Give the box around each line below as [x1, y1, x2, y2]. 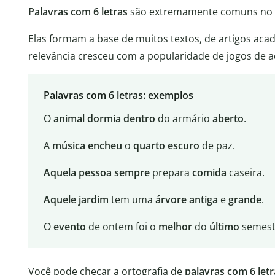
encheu [87, 139, 122, 153]
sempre [114, 166, 150, 180]
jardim [78, 193, 109, 207]
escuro [167, 139, 199, 153]
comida [192, 166, 227, 180]
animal [53, 112, 85, 126]
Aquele [43, 193, 76, 207]
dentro [123, 112, 155, 126]
